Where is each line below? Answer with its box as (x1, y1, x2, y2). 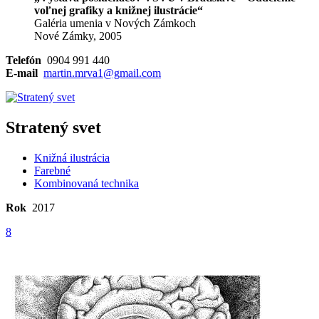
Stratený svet (6, 118, 101, 137)
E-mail (6, 67, 38, 80)
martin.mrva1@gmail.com (43, 67, 161, 80)
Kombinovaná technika (34, 177, 139, 190)
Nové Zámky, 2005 (34, 30, 122, 43)
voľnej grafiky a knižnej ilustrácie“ (34, 4, 203, 17)
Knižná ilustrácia (34, 152, 110, 164)
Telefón (6, 54, 41, 67)
